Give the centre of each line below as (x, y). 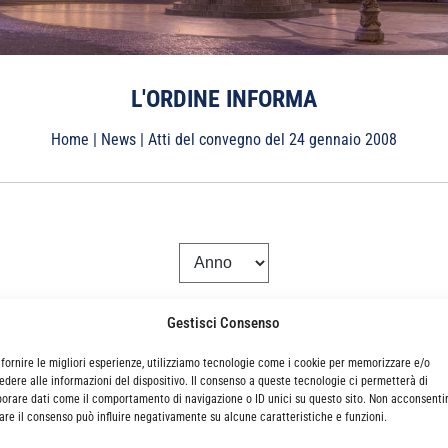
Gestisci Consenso (224, 322)
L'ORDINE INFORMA (224, 98)
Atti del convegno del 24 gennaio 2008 (272, 139)
